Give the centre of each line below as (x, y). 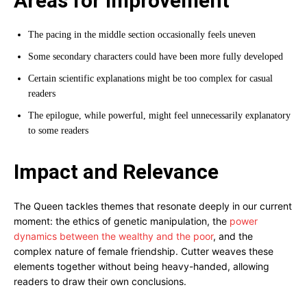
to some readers (58, 131)
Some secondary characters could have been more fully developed (156, 57)
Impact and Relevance (116, 172)
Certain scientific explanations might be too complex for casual (150, 78)
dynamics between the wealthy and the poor (113, 236)
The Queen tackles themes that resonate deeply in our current (153, 206)
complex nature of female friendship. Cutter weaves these (144, 251)
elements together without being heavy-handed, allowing (142, 266)
